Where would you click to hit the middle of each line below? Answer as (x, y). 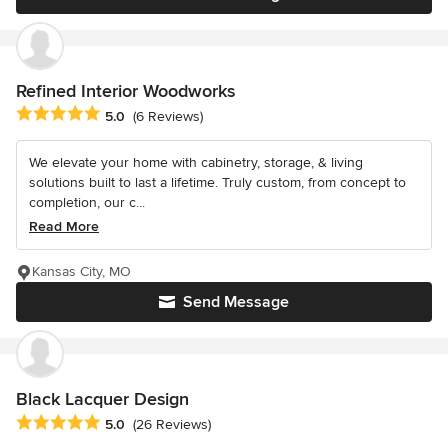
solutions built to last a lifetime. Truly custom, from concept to (217, 183)
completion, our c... (87, 203)
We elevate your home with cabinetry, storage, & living (196, 163)
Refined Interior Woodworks (125, 91)
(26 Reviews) (172, 424)
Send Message (236, 302)
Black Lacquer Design (102, 399)
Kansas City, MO (81, 272)
